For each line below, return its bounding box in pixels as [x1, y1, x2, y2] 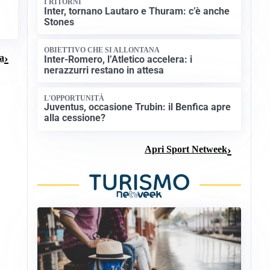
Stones [44, 16, 75, 28]
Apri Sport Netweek [145, 144, 227, 155]
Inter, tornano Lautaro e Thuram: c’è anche [44, 5, 230, 17]
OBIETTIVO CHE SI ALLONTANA [44, 46, 160, 55]
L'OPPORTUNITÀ [44, 93, 105, 102]
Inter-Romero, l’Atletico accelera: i [44, 53, 193, 65]
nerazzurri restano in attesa [44, 64, 165, 76]
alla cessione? [44, 112, 106, 124]
